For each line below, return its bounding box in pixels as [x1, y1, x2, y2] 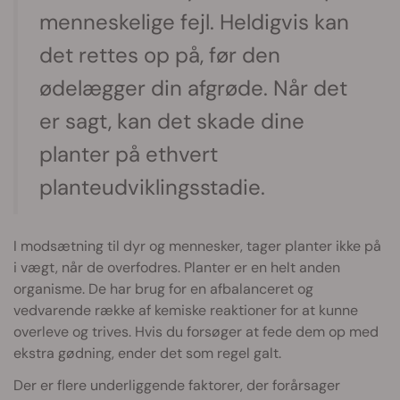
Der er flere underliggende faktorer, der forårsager [13, 376, 340, 396]
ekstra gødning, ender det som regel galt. [13, 344, 281, 363]
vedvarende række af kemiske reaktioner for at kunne [13, 301, 358, 321]
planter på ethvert [39, 140, 218, 169]
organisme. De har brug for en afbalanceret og [13, 279, 313, 299]
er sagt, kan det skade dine [39, 107, 304, 136]
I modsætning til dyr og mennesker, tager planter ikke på [13, 237, 381, 256]
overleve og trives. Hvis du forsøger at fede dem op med [13, 322, 379, 342]
